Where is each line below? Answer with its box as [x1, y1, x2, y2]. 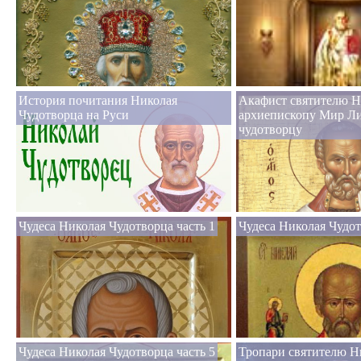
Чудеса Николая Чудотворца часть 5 [19, 345, 215, 359]
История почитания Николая [19, 93, 177, 108]
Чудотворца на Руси [19, 108, 129, 122]
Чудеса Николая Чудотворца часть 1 [19, 219, 215, 234]
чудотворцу [239, 122, 302, 137]
